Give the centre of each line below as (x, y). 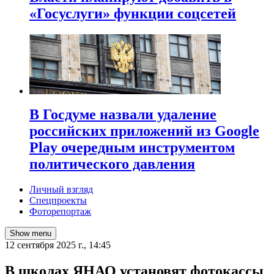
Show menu (31, 234)
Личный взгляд (61, 190)
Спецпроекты (58, 201)
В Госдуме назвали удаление (123, 114)
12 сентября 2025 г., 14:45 (58, 245)
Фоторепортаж (60, 212)
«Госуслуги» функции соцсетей (133, 13)
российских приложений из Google (144, 131)
